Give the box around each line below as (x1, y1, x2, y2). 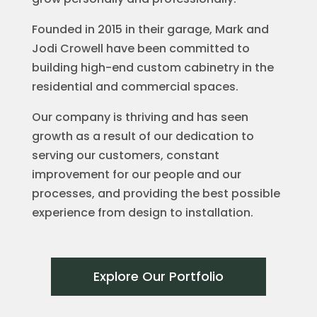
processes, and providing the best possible (31, 185, 280, 202)
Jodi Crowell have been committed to (31, 40, 250, 57)
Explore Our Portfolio (93, 267, 224, 285)
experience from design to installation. (31, 204, 253, 221)
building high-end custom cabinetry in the (31, 59, 274, 76)
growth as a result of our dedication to (31, 128, 254, 144)
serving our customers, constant (31, 147, 219, 163)
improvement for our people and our (31, 166, 241, 183)
